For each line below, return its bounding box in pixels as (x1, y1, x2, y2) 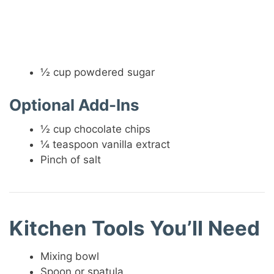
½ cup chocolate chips (40, 122, 151, 135)
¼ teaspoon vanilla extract (40, 138, 171, 150)
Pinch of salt (40, 153, 102, 166)
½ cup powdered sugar (40, 66, 155, 79)
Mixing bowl (40, 250, 100, 263)
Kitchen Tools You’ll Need (9, 215, 261, 240)
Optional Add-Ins (9, 95, 140, 114)
